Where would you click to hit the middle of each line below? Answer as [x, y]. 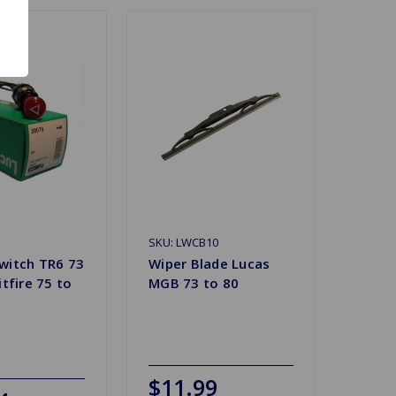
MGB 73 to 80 [194, 282]
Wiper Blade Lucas [209, 263]
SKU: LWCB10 [183, 242]
